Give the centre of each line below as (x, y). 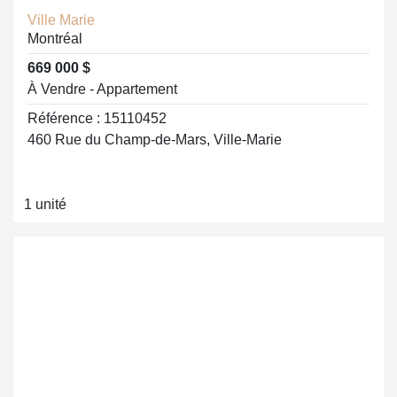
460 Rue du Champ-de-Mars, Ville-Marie (155, 140)
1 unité (45, 204)
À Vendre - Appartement (102, 89)
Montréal (55, 39)
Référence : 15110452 (97, 118)
